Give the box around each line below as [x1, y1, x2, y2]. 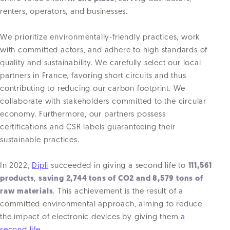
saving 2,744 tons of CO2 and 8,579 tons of [39, 175, 203, 183]
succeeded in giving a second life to [48, 162, 188, 170]
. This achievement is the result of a [53, 188, 184, 196]
